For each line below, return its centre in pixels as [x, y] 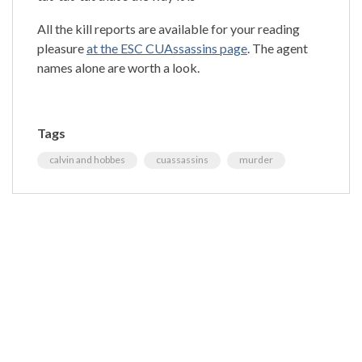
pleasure [62, 48]
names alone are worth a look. [118, 67]
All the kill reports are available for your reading [168, 28]
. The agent [278, 48]
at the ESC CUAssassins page [167, 48]
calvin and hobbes [87, 159]
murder [256, 159]
